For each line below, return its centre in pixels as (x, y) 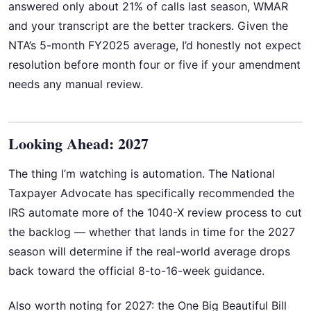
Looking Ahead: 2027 (78, 143)
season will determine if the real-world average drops (149, 251)
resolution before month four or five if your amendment (154, 64)
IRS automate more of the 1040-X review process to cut (155, 212)
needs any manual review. (76, 84)
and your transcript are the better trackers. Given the (148, 25)
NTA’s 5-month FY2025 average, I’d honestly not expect (155, 45)
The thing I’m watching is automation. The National (142, 173)
